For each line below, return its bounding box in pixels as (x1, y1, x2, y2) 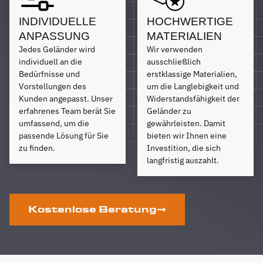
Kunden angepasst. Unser (19, 93, 113, 104)
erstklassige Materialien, (147, 68, 237, 79)
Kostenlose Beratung (28, 203, 157, 215)
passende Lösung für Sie (19, 130, 109, 141)
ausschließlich (147, 56, 201, 67)
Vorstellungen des (19, 80, 86, 92)
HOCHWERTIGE (147, 15, 233, 28)
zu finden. (19, 142, 55, 153)
